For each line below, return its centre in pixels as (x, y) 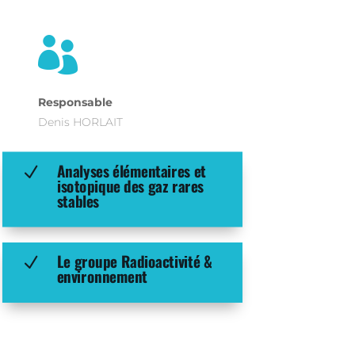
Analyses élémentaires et (131, 171)
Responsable (75, 102)
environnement (102, 277)
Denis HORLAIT (80, 122)
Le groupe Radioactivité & (134, 261)
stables (78, 201)
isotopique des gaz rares (130, 186)
